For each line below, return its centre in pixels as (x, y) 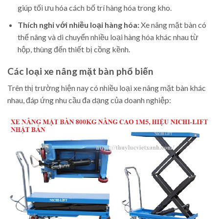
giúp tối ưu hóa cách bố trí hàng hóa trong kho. (94, 8)
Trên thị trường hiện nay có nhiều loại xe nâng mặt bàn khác (107, 88)
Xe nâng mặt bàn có (173, 24)
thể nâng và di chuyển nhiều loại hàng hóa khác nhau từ (108, 37)
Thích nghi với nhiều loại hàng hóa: (78, 24)
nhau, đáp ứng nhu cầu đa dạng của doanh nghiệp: (89, 100)
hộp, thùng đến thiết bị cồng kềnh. (74, 49)
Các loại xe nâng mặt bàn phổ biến (80, 71)
